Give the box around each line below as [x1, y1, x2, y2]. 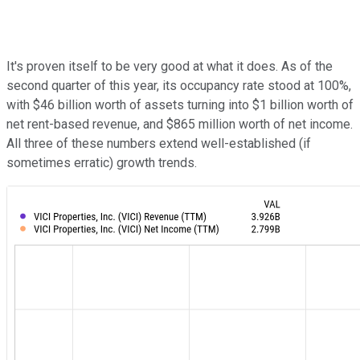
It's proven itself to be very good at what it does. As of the [6, 59, 333, 75]
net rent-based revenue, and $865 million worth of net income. [6, 117, 353, 133]
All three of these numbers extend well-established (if [6, 136, 311, 152]
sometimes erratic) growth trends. [6, 155, 197, 171]
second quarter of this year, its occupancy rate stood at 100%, [6, 78, 351, 94]
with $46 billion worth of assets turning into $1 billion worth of [6, 97, 354, 113]
